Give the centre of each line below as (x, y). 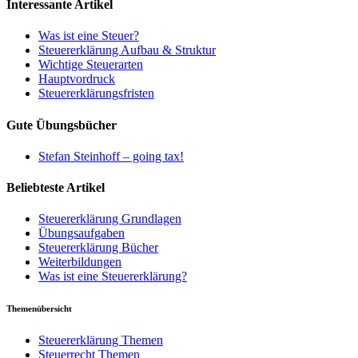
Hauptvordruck (77, 79)
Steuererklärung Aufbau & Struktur (127, 50)
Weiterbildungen (80, 262)
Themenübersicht (39, 309)
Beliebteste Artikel (56, 188)
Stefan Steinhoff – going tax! (111, 156)
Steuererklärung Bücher (98, 248)
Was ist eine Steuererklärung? (113, 276)
